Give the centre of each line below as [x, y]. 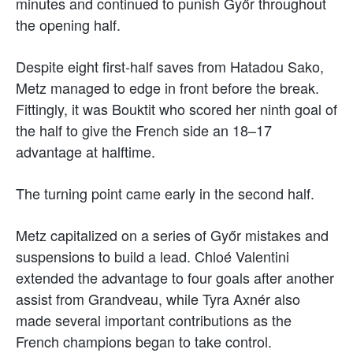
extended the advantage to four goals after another [175, 277]
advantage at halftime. [85, 151]
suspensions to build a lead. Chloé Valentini [152, 256]
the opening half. [68, 24]
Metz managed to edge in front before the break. [167, 87]
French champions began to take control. [144, 341]
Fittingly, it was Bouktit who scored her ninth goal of [176, 108]
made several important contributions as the [154, 320]
